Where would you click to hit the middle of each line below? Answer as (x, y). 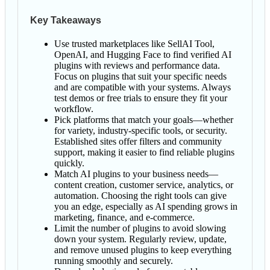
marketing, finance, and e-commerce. (124, 217)
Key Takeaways (66, 20)
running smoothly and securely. (114, 260)
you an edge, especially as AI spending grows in (146, 206)
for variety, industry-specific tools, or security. (141, 130)
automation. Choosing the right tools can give (140, 195)
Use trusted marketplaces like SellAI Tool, (134, 43)
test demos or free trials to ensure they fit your (141, 98)
